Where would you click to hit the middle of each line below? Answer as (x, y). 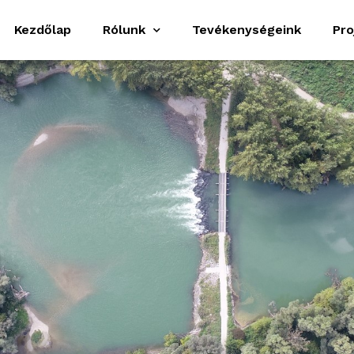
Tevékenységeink (247, 30)
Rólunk (124, 30)
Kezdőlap (43, 30)
